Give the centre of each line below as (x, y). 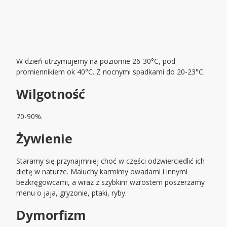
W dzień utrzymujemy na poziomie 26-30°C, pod (96, 61)
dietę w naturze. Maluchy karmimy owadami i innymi (102, 172)
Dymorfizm (51, 215)
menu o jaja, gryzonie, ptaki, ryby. (72, 193)
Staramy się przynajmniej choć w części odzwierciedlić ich (111, 161)
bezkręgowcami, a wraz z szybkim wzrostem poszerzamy (111, 182)
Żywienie (45, 139)
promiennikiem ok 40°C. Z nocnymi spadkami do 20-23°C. (111, 72)
